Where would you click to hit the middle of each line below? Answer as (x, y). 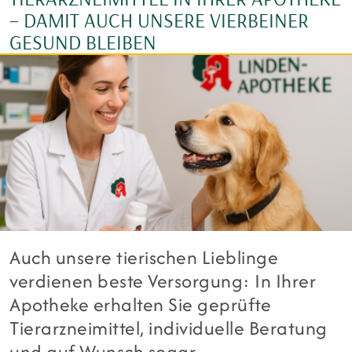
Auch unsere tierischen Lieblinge (144, 257)
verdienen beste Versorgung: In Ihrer (163, 281)
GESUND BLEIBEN (83, 42)
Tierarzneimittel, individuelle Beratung (169, 328)
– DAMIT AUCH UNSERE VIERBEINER (159, 20)
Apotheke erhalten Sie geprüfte (141, 304)
